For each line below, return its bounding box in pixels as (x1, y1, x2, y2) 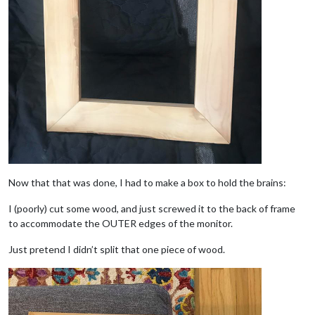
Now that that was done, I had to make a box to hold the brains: (8, 176, 286, 189)
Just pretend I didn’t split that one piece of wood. (8, 243, 225, 256)
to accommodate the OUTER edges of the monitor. (8, 217, 233, 230)
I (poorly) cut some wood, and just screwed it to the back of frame (8, 202, 295, 215)
